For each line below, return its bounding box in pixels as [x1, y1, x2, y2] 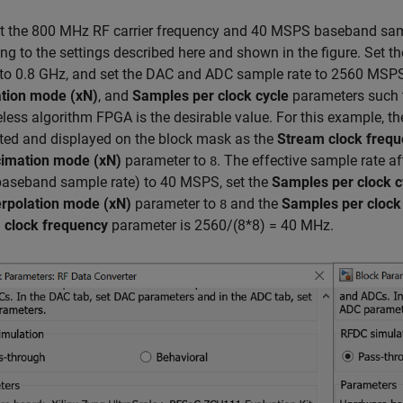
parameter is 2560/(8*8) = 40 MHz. [108, 217, 334, 235]
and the [227, 195, 282, 213]
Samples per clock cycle [132, 87, 289, 105]
